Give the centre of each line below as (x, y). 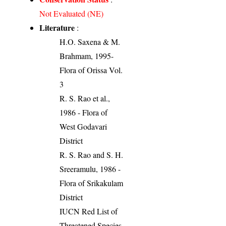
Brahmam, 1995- (87, 56)
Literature (57, 28)
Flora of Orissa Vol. (91, 70)
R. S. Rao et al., (85, 98)
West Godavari (83, 127)
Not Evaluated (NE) (72, 14)
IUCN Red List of (89, 211)
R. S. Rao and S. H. (92, 155)
